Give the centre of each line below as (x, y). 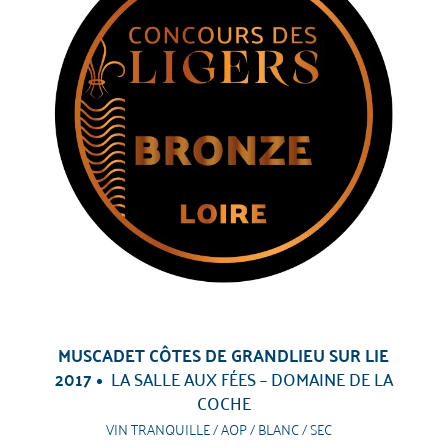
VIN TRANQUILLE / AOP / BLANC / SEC (218, 428)
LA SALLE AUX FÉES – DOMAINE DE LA (251, 378)
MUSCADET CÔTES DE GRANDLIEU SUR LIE (224, 354)
